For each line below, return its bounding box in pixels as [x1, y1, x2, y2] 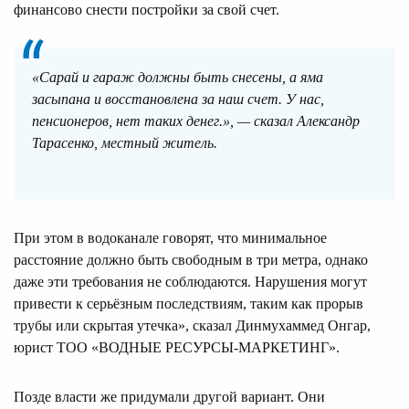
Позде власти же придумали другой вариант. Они [14, 388, 325, 404]
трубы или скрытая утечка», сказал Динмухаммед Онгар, [14, 317, 371, 333]
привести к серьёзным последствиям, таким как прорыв [14, 295, 363, 311]
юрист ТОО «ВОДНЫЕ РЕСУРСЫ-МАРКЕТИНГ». [14, 339, 340, 355]
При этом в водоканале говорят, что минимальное [14, 229, 327, 246]
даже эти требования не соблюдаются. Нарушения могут [14, 273, 367, 289]
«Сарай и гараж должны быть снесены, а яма [32, 68, 323, 85]
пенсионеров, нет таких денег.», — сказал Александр [32, 112, 360, 129]
